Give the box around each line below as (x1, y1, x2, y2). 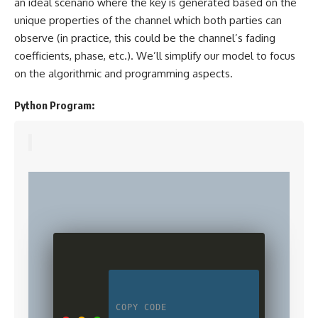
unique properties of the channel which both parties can (14, 13, 282, 27)
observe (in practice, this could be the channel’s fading (14, 31, 275, 45)
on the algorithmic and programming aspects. (14, 66, 233, 80)
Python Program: (14, 99, 94, 112)
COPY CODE (116, 302, 168, 312)
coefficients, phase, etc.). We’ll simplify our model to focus (14, 48, 295, 62)
